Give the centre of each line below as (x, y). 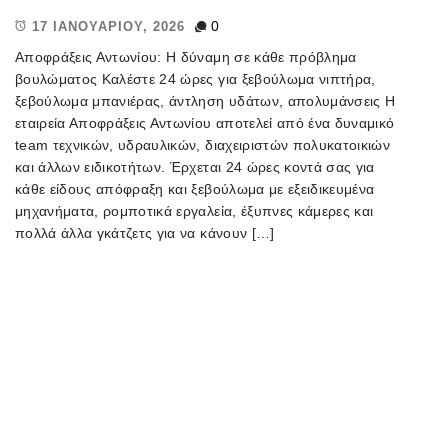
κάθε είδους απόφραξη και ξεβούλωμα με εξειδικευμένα (195, 188)
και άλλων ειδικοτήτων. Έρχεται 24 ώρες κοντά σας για (195, 166)
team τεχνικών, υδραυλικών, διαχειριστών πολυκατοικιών (203, 144)
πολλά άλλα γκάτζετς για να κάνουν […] (145, 232)
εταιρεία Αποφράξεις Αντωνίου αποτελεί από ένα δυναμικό (205, 122)
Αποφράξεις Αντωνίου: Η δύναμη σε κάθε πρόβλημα (186, 56)
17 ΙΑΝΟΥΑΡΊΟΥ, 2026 (108, 26)
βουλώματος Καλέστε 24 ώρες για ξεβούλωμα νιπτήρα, (195, 78)
